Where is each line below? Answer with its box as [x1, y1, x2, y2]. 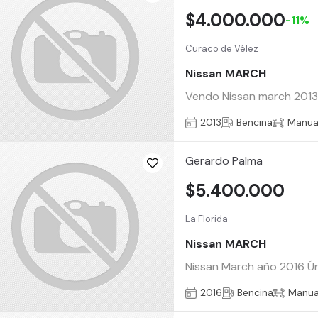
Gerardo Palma [185, 153, 263, 169]
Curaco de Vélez [185, 42, 259, 55]
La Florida [185, 212, 229, 225]
